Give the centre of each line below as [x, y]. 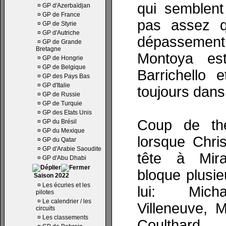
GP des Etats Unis [67, 112]
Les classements [65, 217]
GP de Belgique [64, 67]
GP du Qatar [59, 140]
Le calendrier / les [67, 201]
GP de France [61, 15]
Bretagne [48, 49]
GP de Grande [62, 42]
